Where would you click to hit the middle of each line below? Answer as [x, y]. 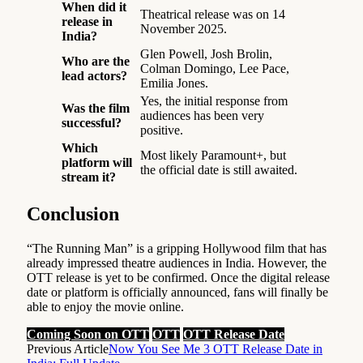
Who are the [96, 61]
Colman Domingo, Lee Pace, [215, 68]
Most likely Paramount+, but [213, 155]
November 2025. [184, 28]
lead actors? [94, 75]
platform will [97, 162]
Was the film [96, 108]
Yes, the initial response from [214, 100]
